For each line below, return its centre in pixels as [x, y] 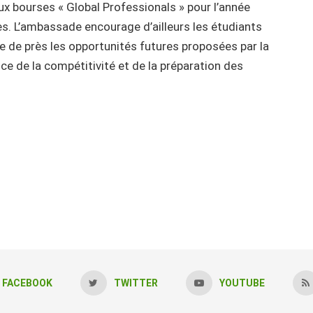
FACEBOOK [27, 283]
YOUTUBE [242, 283]
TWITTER [136, 283]
